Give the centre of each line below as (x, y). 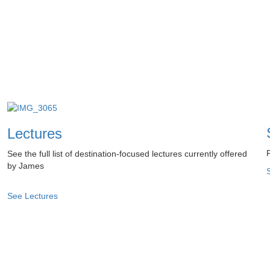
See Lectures (32, 196)
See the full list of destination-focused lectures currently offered (127, 153)
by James (25, 165)
